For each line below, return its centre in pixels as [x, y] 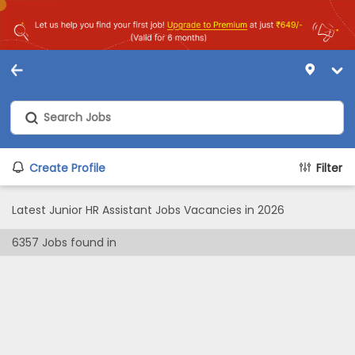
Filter [329, 168]
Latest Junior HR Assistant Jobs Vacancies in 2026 [148, 210]
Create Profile [67, 168]
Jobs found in [78, 242]
